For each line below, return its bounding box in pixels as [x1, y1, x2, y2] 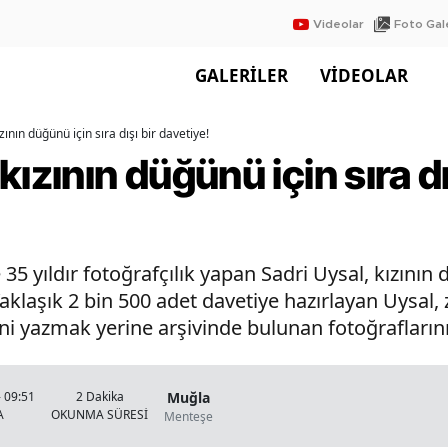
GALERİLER [195, 63, 288, 87]
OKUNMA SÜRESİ [51, 406, 148, 424]
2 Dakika [75, 388, 124, 406]
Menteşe [164, 407, 213, 425]
